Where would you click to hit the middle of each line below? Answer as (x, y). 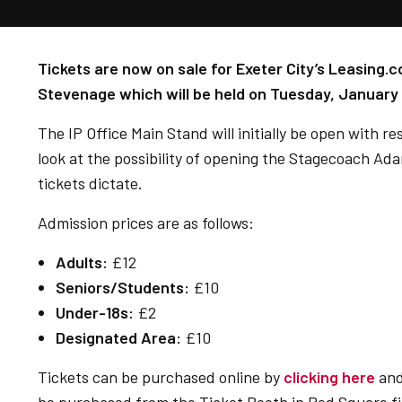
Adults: (82, 262)
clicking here (329, 377)
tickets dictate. (90, 183)
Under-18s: (95, 312)
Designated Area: (118, 337)
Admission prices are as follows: (146, 223)
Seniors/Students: (122, 287)
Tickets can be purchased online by (161, 377)
